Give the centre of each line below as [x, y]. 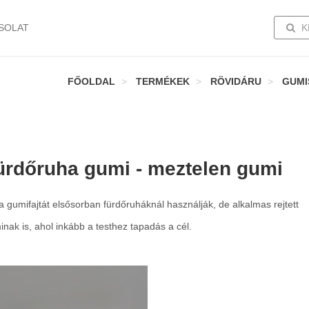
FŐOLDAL [91, 81]
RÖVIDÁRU [236, 81]
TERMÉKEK [163, 81]
